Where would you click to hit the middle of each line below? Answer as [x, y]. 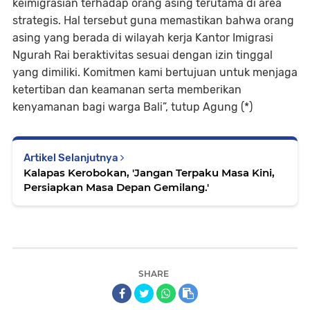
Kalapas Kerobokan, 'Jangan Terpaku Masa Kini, [149, 172]
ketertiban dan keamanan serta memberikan [127, 89]
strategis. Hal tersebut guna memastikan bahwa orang [153, 20]
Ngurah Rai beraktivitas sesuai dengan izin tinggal [143, 55]
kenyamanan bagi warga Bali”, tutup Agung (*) [133, 107]
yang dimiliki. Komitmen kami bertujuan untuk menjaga [155, 72]
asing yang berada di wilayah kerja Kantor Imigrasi [143, 37]
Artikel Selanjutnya [72, 157]
